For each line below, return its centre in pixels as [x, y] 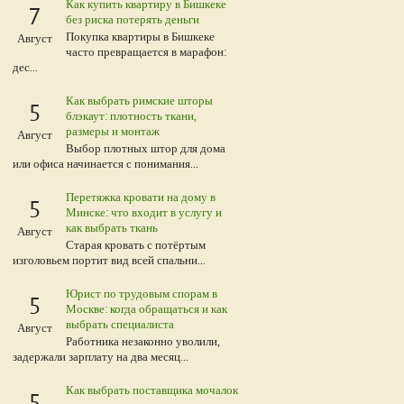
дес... [25, 67]
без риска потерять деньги [133, 19]
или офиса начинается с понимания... [106, 163]
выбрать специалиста [120, 324]
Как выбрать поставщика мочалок [152, 390]
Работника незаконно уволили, [143, 341]
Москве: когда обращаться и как [147, 308]
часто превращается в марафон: [146, 51]
